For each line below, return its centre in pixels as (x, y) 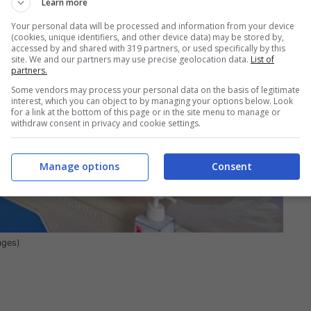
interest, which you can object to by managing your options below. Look (152, 101)
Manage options (79, 166)
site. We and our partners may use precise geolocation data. (131, 59)
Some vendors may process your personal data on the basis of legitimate (155, 90)
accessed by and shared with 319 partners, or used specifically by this (148, 48)
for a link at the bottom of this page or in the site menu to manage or (146, 112)
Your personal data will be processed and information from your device (153, 26)
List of (262, 59)
